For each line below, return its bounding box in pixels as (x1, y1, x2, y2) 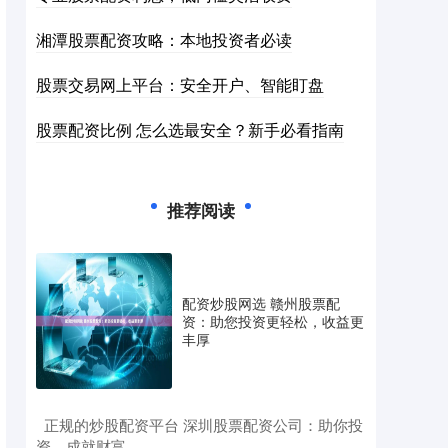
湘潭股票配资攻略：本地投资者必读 (36, 28, 292, 51)
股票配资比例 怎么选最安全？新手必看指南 (36, 118, 344, 141)
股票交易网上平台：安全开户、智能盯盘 (36, 73, 324, 96)
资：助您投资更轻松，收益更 (182, 311, 364, 331)
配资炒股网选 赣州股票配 (182, 293, 340, 313)
